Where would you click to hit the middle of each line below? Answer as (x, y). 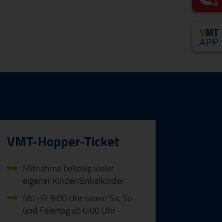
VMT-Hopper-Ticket (63, 141)
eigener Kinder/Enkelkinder (74, 181)
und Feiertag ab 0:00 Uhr (69, 210)
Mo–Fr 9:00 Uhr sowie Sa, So (78, 198)
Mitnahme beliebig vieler (68, 168)
